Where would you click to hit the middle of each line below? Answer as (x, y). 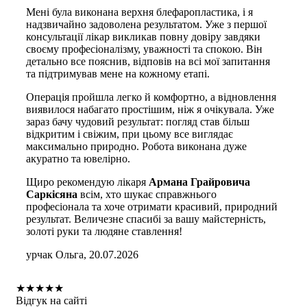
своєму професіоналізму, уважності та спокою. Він (144, 49)
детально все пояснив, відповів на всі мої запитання (148, 61)
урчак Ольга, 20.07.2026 (82, 254)
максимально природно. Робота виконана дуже (136, 146)
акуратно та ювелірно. (78, 158)
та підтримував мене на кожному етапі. (118, 73)
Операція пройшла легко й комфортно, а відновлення (151, 97)
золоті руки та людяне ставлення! (104, 231)
